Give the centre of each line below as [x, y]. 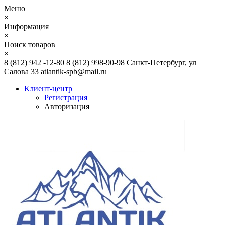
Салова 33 [21, 72]
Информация [26, 26]
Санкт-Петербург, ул [161, 63]
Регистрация [66, 98]
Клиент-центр [48, 89]
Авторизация [67, 107]
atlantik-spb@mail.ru [74, 72]
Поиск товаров [30, 44]
